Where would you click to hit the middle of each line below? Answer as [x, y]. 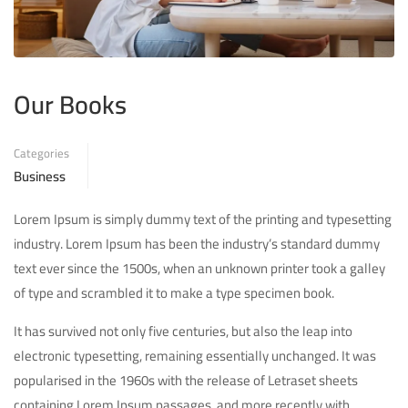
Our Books [70, 105]
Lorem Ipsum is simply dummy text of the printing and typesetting [203, 219]
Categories [41, 153]
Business [40, 177]
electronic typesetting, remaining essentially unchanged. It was [195, 356]
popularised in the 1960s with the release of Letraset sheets [186, 381]
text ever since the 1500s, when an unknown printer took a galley [199, 269]
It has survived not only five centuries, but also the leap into [183, 331]
